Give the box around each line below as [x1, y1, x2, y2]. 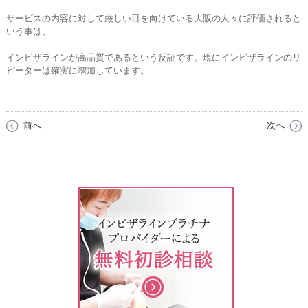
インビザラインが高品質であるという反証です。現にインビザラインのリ [5, 52, 301, 63]
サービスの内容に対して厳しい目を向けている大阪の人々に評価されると [5, 12, 301, 23]
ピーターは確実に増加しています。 [5, 65, 149, 76]
